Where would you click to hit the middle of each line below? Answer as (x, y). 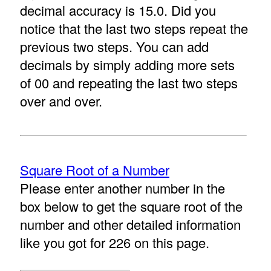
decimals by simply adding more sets (127, 65)
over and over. (61, 101)
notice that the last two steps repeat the (134, 28)
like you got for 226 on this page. (114, 243)
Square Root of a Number (94, 170)
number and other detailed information (130, 224)
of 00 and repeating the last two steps (129, 83)
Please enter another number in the (122, 188)
